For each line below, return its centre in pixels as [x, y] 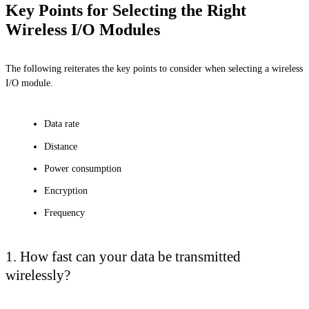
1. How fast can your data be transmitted [123, 257]
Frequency [64, 213]
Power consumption [83, 168]
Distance [61, 146]
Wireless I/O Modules [83, 29]
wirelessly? [38, 275]
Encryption [66, 191]
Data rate [62, 124]
